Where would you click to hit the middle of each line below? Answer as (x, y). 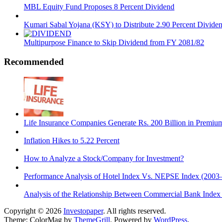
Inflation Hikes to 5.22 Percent (72, 140)
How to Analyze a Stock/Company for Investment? (104, 158)
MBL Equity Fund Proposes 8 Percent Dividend (99, 7)
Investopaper (83, 211)
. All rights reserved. (135, 211)
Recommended (34, 61)
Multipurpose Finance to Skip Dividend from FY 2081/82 (114, 43)
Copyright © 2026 (34, 211)
